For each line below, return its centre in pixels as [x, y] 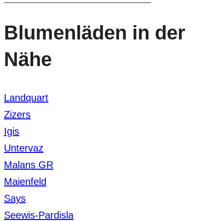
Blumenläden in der [95, 33]
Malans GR [29, 165]
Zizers [17, 114]
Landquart [26, 97]
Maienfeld [25, 181]
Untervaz [24, 148]
